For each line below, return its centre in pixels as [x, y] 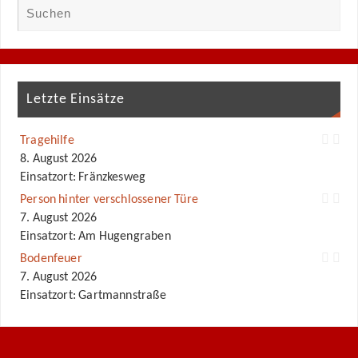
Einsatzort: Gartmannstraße [93, 295]
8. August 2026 [59, 159]
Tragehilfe [47, 140]
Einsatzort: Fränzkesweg [83, 177]
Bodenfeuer [51, 259]
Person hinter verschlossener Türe [109, 199]
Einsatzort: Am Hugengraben [95, 236]
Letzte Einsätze [75, 99]
